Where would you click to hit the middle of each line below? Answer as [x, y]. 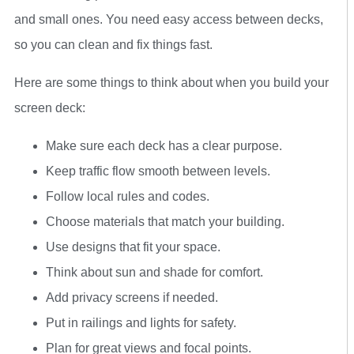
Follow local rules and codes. [128, 197]
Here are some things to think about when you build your [171, 83]
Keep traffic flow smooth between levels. [158, 171]
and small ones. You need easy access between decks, [169, 20]
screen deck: [50, 108]
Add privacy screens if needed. [132, 298]
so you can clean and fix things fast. [113, 45]
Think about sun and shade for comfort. [154, 273]
